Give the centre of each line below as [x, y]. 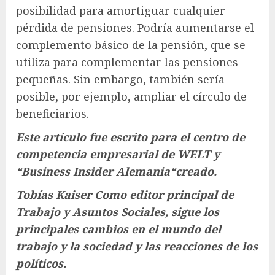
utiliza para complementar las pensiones [127, 62]
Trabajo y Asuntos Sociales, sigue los [118, 212]
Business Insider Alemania [96, 172]
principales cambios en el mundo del [118, 229]
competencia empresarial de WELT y [118, 154]
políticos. [41, 264]
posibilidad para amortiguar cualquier [121, 11]
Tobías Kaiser [54, 195]
